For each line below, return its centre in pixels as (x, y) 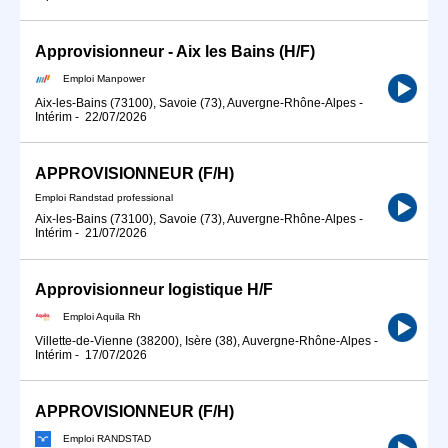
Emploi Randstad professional (104, 198)
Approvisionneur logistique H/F (154, 290)
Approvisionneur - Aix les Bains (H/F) (175, 51)
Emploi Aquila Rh (102, 316)
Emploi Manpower (104, 78)
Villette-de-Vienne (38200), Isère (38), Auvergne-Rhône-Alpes (203, 341)
